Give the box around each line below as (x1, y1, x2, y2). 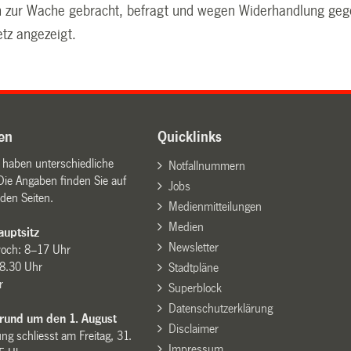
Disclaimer (168, 321, 219, 335)
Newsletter (168, 240, 219, 254)
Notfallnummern (168, 158, 245, 172)
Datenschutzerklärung (168, 301, 273, 315)
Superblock (168, 280, 222, 295)
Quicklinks (157, 128, 223, 145)
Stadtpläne (168, 260, 219, 274)
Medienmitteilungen (168, 199, 262, 213)
